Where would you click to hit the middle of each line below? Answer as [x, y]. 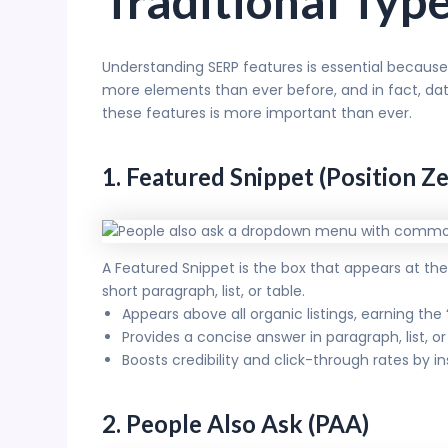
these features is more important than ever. [257, 113]
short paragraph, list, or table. [203, 291]
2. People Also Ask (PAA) [235, 424]
